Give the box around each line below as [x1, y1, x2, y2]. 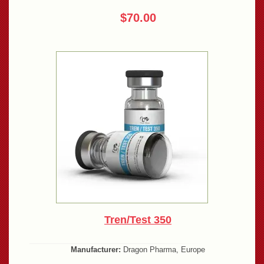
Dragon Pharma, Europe [121, 245, 205, 254]
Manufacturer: [71, 245, 121, 254]
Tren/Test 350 [104, 213, 171, 226]
